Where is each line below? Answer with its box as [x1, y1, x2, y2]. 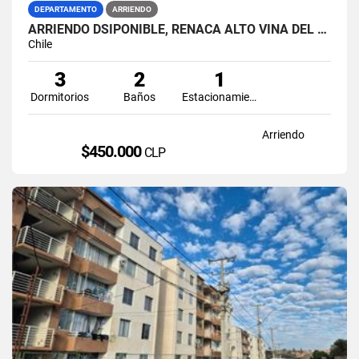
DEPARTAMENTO [34, 4, 97, 14]
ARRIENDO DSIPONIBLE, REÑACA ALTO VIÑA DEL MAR [317, 21, 327, 37]
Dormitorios [30, 90, 90, 103]
